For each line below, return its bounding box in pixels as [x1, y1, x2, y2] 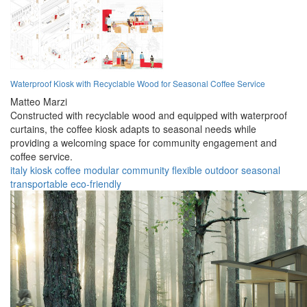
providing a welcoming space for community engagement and [10, 136, 277, 150]
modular [84, 163, 119, 177]
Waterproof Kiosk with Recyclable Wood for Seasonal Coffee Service [10, 77, 265, 90]
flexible [172, 163, 202, 177]
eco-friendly [71, 177, 121, 191]
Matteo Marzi [10, 95, 67, 109]
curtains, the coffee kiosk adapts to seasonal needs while [10, 122, 256, 136]
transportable [10, 177, 68, 191]
